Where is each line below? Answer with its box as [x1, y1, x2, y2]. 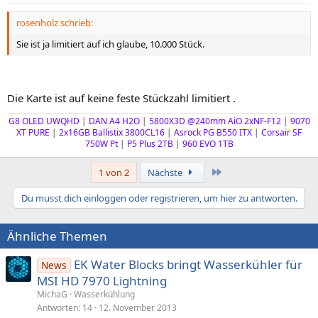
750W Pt [84, 137, 118, 150]
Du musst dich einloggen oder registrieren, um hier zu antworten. [21, 191, 297, 204]
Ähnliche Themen [7, 227, 107, 244]
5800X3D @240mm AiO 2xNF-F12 [146, 114, 281, 127]
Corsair [261, 126, 290, 138]
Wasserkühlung [74, 287, 135, 300]
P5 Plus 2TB [126, 137, 173, 150]
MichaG [37, 287, 67, 300]
